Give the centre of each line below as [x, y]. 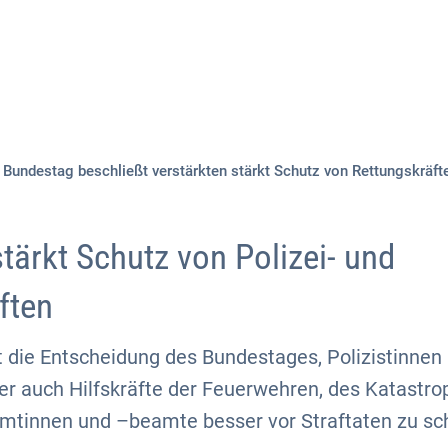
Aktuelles [115, 74]
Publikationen [376, 74]
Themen [237, 74]
